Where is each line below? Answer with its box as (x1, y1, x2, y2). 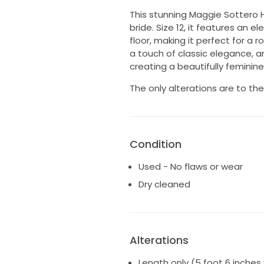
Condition (129, 137, 181, 152)
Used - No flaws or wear (138, 160, 243, 173)
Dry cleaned (138, 177, 190, 190)
